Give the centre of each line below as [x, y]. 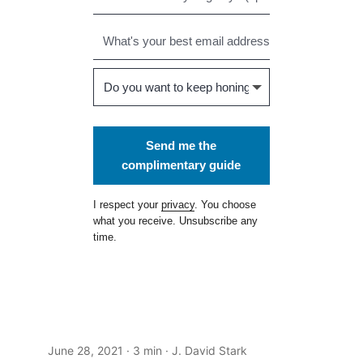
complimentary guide [181, 165]
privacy [178, 205]
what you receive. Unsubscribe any [176, 221]
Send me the [181, 146]
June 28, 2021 [85, 351]
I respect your [128, 205]
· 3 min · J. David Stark [185, 351]
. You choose [226, 205]
